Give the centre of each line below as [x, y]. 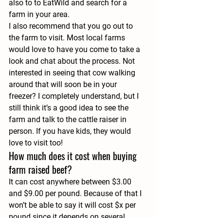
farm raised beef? [40, 169]
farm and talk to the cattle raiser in [69, 119]
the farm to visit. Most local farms [68, 38]
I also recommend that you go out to [72, 26]
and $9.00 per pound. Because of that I [76, 193]
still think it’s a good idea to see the [70, 108]
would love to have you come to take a [75, 49]
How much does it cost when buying [74, 156]
